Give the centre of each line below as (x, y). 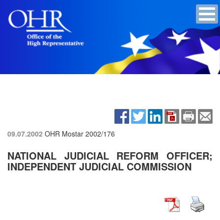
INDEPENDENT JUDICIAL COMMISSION (99, 166)
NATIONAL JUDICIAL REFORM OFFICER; (110, 155)
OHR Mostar (65, 133)
